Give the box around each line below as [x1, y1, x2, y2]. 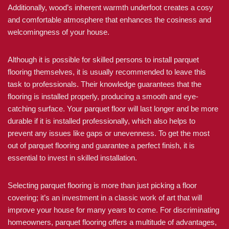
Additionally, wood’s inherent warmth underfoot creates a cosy [8, 3, 213, 12]
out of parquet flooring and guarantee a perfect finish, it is [8, 141, 195, 150]
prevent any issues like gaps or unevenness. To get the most [8, 129, 210, 138]
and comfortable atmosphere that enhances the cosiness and [8, 15, 211, 24]
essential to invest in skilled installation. [8, 153, 137, 162]
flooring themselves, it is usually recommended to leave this [8, 67, 206, 76]
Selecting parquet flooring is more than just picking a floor [8, 181, 197, 190]
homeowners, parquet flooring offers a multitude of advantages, [8, 218, 217, 226]
